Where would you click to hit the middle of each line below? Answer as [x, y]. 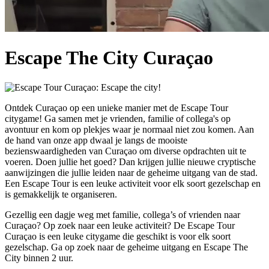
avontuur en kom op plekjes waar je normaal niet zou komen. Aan [129, 129]
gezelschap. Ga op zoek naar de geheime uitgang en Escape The [126, 247]
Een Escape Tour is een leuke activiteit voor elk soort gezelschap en [133, 183]
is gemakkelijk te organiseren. [61, 194]
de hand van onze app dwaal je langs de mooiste [96, 140]
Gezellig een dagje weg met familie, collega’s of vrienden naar [122, 214]
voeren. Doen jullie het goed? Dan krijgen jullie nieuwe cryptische [130, 162]
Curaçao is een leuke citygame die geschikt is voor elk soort [118, 236]
